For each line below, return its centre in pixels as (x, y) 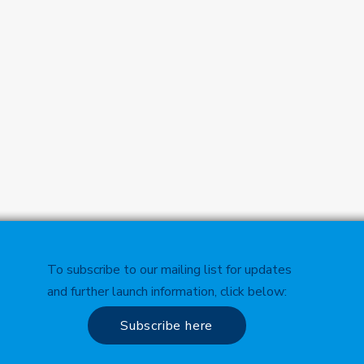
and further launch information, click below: (167, 292)
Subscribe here (167, 325)
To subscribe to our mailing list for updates (169, 270)
